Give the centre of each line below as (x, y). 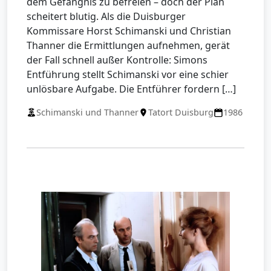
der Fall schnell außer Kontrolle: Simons (117, 60)
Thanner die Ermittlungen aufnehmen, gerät (128, 46)
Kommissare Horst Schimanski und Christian (129, 31)
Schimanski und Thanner (87, 113)
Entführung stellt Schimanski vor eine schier (128, 75)
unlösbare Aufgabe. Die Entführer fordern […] (131, 89)
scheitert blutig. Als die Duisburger (106, 17)
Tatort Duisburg (181, 113)
